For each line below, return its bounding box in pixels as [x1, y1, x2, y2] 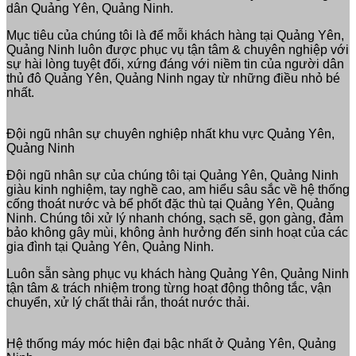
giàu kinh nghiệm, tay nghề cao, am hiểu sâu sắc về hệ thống [6, 183, 350, 197]
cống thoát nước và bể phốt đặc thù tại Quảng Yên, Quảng [6, 197, 335, 211]
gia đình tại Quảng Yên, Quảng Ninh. [6, 240, 214, 254]
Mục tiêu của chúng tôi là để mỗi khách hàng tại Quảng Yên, [6, 29, 344, 43]
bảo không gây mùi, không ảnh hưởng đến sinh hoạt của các [6, 226, 348, 240]
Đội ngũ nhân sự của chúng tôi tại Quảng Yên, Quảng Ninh [6, 168, 339, 183]
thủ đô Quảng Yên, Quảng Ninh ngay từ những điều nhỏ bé [6, 72, 340, 86]
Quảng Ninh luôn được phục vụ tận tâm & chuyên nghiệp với [6, 43, 349, 57]
